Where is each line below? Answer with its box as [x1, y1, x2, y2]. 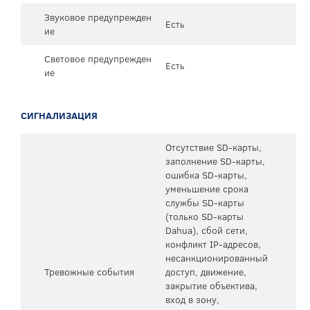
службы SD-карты [165, 195, 244, 210]
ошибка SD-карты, [165, 167, 247, 182]
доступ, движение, [165, 264, 246, 279]
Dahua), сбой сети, [165, 223, 248, 237]
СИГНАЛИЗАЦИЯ [21, 108, 98, 122]
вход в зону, [165, 292, 219, 307]
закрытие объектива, [165, 278, 257, 293]
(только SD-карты [165, 209, 244, 224]
